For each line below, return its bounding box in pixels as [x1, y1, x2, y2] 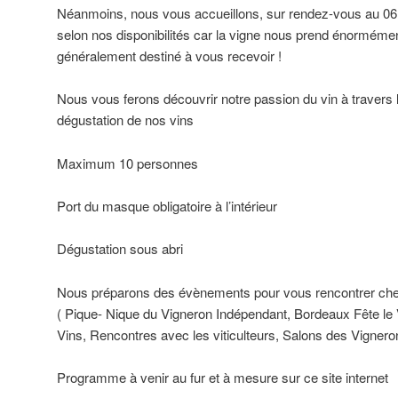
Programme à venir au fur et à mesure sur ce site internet [57, 368, 388, 387]
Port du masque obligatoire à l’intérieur [57, 195, 277, 215]
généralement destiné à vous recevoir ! [57, 45, 282, 65]
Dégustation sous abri [57, 239, 183, 259]
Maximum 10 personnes [57, 153, 198, 172]
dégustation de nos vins [57, 110, 194, 130]
